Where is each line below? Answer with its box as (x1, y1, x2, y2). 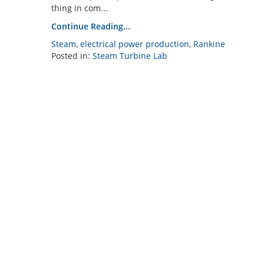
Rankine (193, 38, 225, 49)
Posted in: (51, 50, 93, 61)
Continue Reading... (51, 21, 130, 32)
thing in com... (51, 2, 108, 14)
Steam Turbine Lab (93, 50, 167, 61)
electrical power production (80, 38, 189, 49)
